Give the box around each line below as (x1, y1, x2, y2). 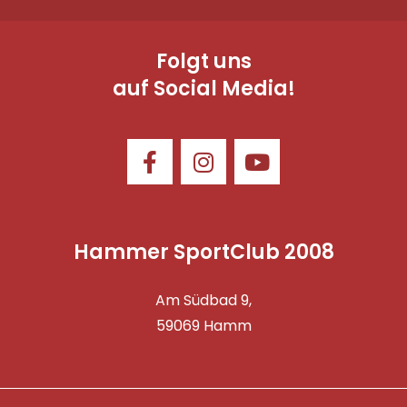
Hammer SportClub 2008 (73, 238, 334, 266)
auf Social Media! (112, 74, 295, 103)
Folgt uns (155, 47, 252, 75)
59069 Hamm (155, 315, 252, 336)
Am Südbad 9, (155, 290, 252, 311)
